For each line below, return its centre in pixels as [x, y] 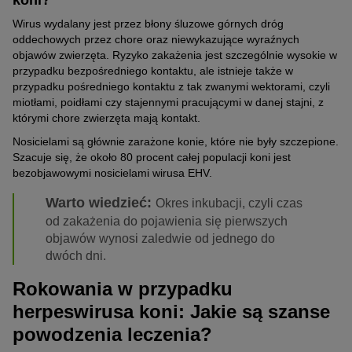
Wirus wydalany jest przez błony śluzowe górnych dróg [148, 24]
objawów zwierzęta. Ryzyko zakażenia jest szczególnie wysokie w [175, 55]
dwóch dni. [76, 256]
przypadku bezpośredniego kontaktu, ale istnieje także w [153, 71]
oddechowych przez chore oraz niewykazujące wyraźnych [156, 40]
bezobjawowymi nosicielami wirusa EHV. [112, 173]
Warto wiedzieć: [101, 203]
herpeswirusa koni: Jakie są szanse [171, 312]
